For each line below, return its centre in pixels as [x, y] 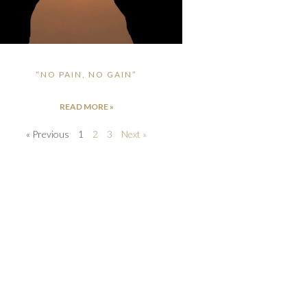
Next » [134, 134]
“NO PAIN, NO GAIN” [87, 74]
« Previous [48, 134]
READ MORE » [86, 106]
